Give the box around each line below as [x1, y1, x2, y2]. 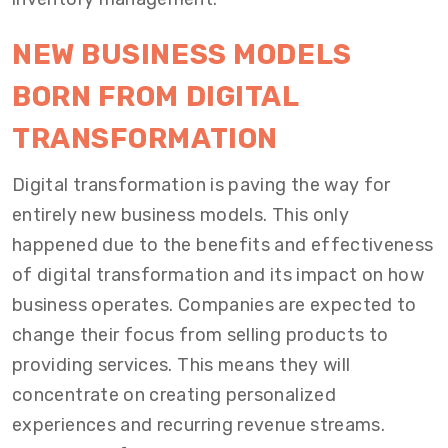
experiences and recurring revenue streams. [12, 414, 386, 436]
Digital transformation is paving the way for [12, 174, 391, 196]
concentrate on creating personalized [12, 384, 336, 406]
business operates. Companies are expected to [12, 294, 417, 316]
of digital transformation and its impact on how [12, 264, 424, 286]
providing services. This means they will [12, 354, 351, 376]
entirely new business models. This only [12, 204, 350, 226]
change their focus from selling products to [12, 324, 389, 346]
